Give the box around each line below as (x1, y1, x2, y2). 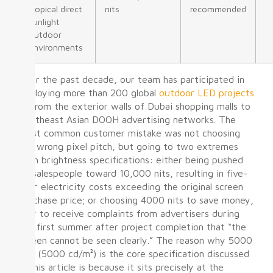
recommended (190, 3, 246, 14)
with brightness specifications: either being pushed (18, 154, 243, 165)
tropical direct (28, 3, 82, 14)
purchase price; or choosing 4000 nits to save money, (18, 194, 253, 205)
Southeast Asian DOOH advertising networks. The (18, 113, 236, 125)
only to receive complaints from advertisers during (18, 207, 239, 219)
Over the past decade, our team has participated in (18, 73, 244, 85)
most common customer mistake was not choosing (18, 127, 240, 138)
